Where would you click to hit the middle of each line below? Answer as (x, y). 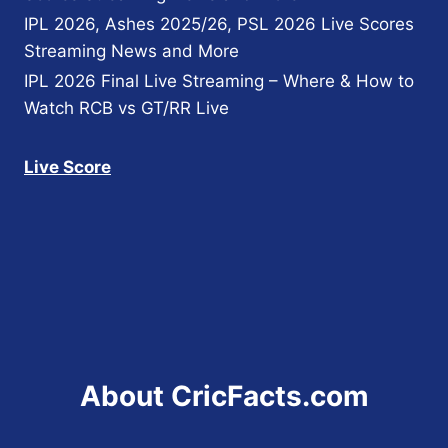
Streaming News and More (131, 50)
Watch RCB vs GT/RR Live (126, 108)
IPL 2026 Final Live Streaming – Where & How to (219, 81)
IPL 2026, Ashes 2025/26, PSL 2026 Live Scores (219, 23)
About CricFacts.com (224, 395)
